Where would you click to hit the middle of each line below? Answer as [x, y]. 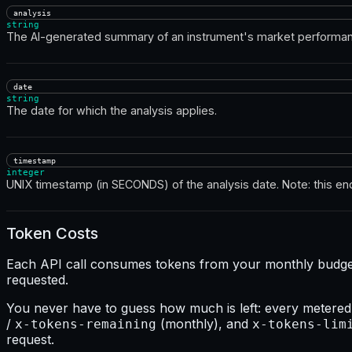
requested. [37, 279]
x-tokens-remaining [86, 324]
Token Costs [52, 234]
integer [26, 172]
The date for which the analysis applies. [112, 110]
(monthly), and [204, 323]
